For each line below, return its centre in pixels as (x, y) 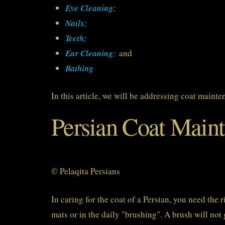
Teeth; (76, 38)
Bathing (80, 68)
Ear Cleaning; (91, 53)
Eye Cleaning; (91, 8)
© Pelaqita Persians (86, 171)
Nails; (76, 23)
